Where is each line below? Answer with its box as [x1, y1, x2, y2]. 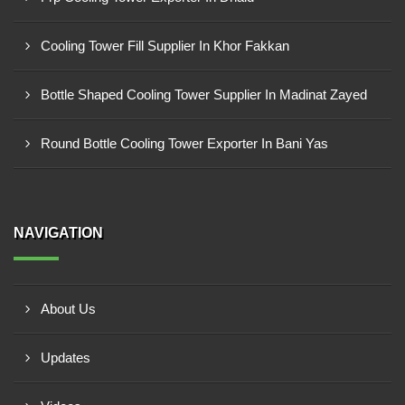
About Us [41, 301, 96, 316]
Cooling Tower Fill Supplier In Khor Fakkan [41, 38, 289, 53]
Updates [41, 350, 90, 365]
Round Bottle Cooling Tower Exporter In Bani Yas [41, 136, 328, 151]
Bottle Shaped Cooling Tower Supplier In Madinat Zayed [41, 87, 367, 102]
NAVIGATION [14, 225, 103, 240]
